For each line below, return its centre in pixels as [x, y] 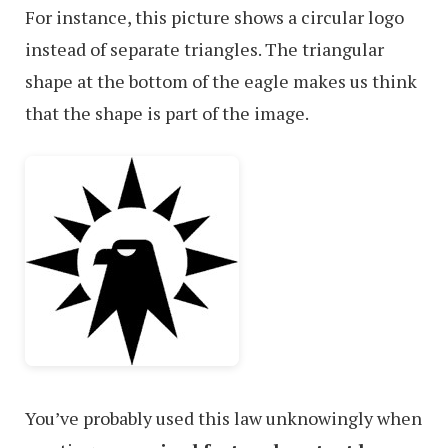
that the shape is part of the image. [167, 113]
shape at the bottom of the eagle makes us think [221, 81]
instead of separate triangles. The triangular [204, 49]
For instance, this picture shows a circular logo [214, 17]
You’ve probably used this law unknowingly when [223, 418]
